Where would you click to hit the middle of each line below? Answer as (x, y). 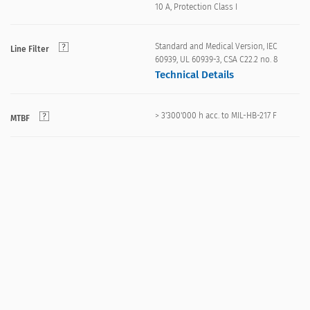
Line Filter (30, 49)
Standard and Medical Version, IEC (216, 47)
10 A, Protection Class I (196, 7)
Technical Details (194, 75)
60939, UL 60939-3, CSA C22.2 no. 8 (216, 60)
